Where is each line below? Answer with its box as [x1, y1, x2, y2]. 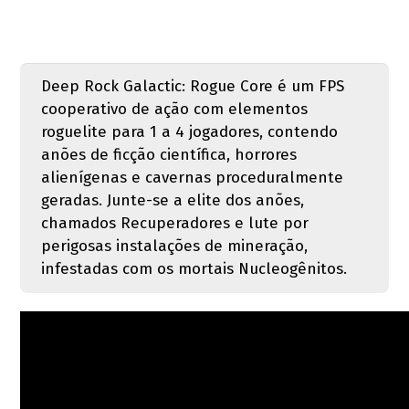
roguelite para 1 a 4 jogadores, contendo [40, 121, 338, 142]
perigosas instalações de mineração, [40, 236, 308, 256]
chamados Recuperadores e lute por [40, 213, 309, 233]
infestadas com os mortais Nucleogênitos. [40, 258, 347, 278]
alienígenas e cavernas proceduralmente [40, 167, 343, 187]
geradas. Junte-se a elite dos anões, [40, 190, 304, 210]
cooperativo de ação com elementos [40, 99, 308, 119]
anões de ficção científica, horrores [40, 144, 297, 164]
